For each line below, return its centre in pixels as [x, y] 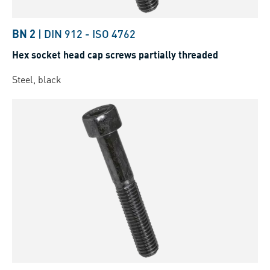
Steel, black [37, 79]
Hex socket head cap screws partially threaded [115, 54]
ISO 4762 [114, 33]
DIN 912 [63, 33]
